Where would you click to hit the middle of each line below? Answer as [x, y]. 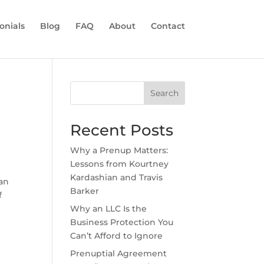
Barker [85, 191]
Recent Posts [122, 130]
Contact [168, 26]
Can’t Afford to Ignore [117, 236]
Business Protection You [122, 222]
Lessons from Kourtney [120, 164]
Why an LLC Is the [109, 209]
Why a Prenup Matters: [119, 150]
